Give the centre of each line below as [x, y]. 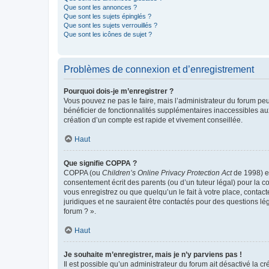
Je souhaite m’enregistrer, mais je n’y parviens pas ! [153, 254]
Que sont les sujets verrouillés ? [110, 25]
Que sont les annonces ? [100, 7]
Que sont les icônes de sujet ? [108, 34]
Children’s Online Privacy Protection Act [167, 173]
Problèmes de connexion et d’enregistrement [159, 69]
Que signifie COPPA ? [100, 163]
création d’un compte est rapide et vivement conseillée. [153, 120]
